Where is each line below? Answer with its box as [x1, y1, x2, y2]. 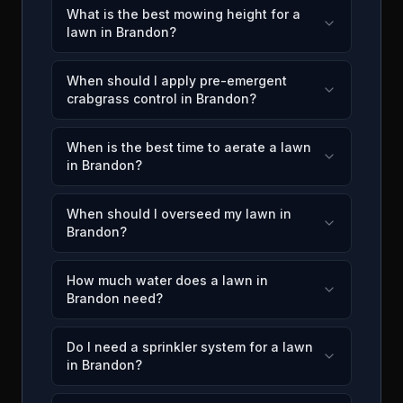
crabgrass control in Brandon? [67, 91, 256, 106]
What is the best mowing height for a [67, 6, 300, 22]
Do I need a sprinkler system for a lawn [67, 339, 313, 354]
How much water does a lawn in [67, 273, 268, 288]
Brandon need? [67, 291, 163, 306]
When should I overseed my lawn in [67, 206, 291, 221]
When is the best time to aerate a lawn [67, 139, 311, 155]
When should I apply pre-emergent [67, 73, 287, 88]
